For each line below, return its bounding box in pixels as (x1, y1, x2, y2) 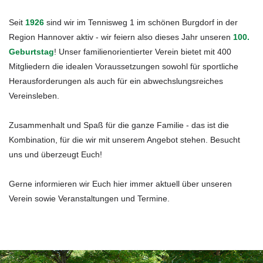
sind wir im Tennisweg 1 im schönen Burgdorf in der (44, 17, 238, 27)
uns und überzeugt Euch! (9, 149, 102, 159)
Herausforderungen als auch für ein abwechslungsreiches (9, 76, 223, 86)
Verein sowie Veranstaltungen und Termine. (9, 193, 170, 203)
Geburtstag (9, 46, 54, 56)
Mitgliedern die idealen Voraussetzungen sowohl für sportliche (9, 61, 238, 71)
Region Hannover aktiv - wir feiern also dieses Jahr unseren (9, 32, 233, 42)
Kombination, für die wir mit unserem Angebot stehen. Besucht (9, 134, 240, 144)
